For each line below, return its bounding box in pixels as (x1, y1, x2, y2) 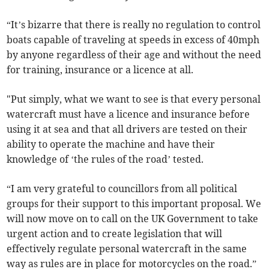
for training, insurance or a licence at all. (7, 64, 194, 76)
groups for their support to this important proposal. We (7, 198, 262, 210)
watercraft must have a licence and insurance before (7, 108, 250, 121)
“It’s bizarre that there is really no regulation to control (7, 19, 261, 31)
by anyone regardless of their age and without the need (7, 49, 262, 61)
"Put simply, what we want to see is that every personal (7, 93, 261, 106)
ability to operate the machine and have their (7, 138, 216, 151)
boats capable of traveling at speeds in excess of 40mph (7, 34, 260, 46)
